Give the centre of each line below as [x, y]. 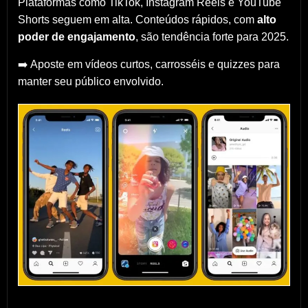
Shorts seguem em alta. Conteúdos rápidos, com [137, 20]
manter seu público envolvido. [91, 82]
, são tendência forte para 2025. [212, 37]
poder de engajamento [77, 37]
